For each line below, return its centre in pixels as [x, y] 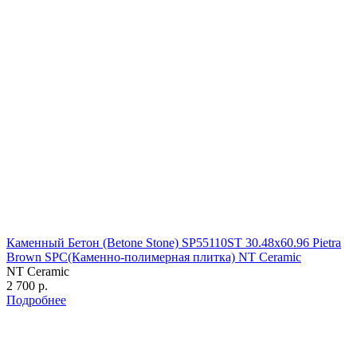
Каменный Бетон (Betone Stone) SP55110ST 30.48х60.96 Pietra [174, 242]
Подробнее [36, 300]
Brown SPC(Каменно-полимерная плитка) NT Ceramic [154, 257]
